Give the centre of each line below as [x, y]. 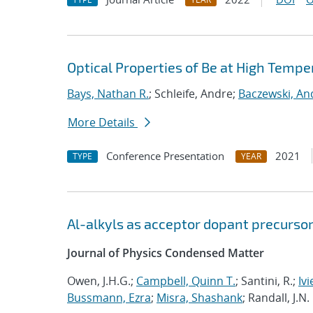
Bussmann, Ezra [109, 298]
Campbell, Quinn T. [186, 281]
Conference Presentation [165, 156]
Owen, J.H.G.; [102, 281]
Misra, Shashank [199, 298]
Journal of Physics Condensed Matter [166, 253]
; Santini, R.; [267, 281]
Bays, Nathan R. [108, 94]
